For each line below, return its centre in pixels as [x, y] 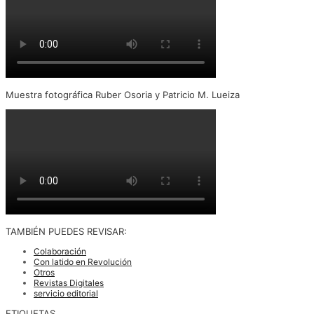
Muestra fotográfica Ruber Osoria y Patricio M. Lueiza [123, 94]
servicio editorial [66, 293]
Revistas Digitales [69, 282]
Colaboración [60, 251]
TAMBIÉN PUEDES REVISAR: [66, 231]
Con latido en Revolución [83, 261]
